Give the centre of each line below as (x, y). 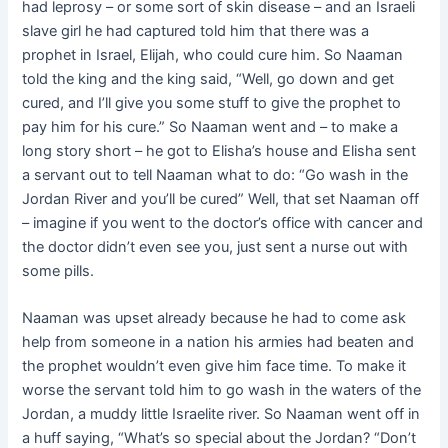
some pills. (58, 271)
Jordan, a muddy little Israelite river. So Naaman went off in (221, 414)
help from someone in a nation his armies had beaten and (218, 342)
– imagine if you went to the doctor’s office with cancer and (223, 223)
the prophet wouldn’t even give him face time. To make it (214, 366)
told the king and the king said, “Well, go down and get (208, 79)
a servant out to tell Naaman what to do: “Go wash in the (215, 175)
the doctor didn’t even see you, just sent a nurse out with (215, 247)
